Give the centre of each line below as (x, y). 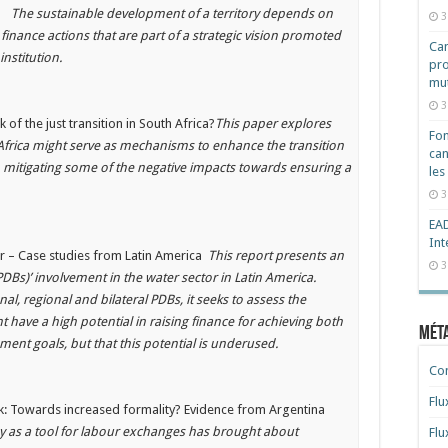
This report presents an (276, 255)
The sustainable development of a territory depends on (172, 13)
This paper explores (273, 123)
